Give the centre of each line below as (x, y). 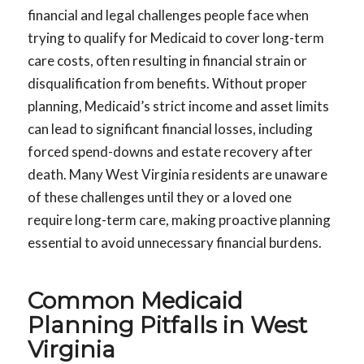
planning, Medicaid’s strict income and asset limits (178, 106)
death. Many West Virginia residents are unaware (177, 175)
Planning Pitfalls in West (167, 325)
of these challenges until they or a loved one (159, 197)
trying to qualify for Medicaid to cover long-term (175, 38)
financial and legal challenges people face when (168, 15)
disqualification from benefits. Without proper (167, 84)
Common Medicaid (135, 301)
